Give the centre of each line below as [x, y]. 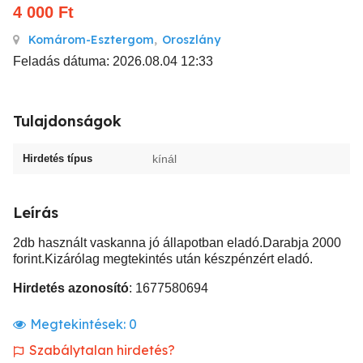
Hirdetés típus [58, 158]
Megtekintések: [79, 324]
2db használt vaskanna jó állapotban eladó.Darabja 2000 [177, 243]
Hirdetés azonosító [71, 288]
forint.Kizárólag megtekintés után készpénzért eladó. [163, 259]
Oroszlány [191, 40]
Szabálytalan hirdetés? [102, 350]
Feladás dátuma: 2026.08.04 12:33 [113, 61]
